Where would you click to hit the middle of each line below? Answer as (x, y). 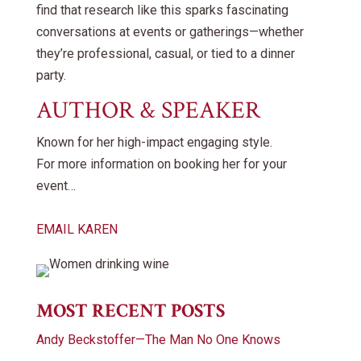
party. (51, 75)
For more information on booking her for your (161, 164)
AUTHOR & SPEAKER (148, 110)
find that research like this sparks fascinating (162, 10)
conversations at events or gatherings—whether (170, 31)
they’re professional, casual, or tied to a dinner (165, 53)
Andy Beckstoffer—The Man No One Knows (158, 339)
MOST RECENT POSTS (130, 310)
